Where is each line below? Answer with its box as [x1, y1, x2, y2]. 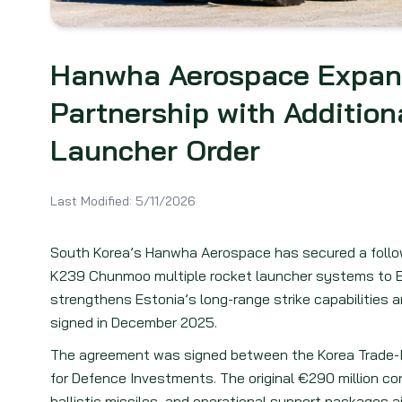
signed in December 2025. [50, 313, 217, 331]
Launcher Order [50, 132, 260, 168]
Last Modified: [50, 193, 132, 209]
